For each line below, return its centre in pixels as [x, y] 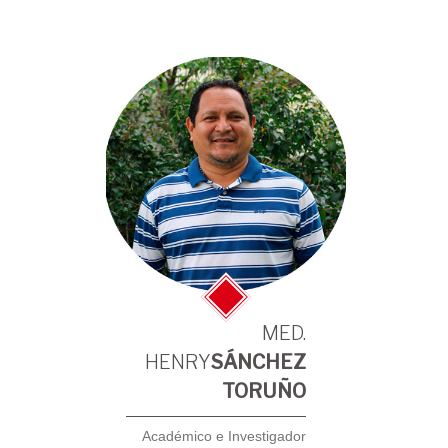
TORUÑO [264, 391]
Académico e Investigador [224, 436]
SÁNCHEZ [259, 362]
